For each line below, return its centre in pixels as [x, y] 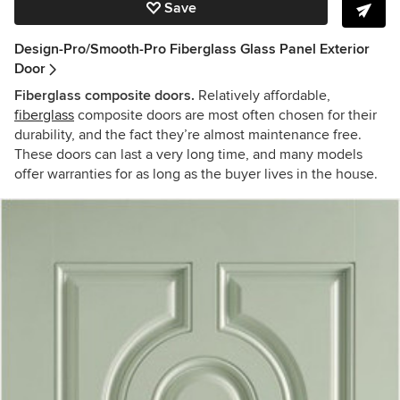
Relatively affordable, [262, 96]
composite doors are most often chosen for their [225, 116]
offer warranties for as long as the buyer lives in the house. [196, 175]
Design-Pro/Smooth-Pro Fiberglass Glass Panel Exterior [192, 50]
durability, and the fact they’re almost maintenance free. [188, 135]
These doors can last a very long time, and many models [188, 155]
